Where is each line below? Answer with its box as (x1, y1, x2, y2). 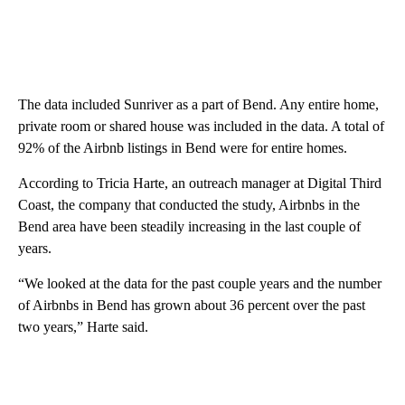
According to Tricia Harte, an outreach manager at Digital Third (18, 174, 381, 191)
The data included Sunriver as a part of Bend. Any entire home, (18, 96, 379, 112)
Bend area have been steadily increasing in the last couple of (18, 218, 361, 234)
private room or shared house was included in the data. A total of (18, 118, 384, 134)
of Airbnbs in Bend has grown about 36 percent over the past (18, 297, 365, 313)
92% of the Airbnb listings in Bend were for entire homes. (18, 139, 347, 155)
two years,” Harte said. (18, 318, 148, 334)
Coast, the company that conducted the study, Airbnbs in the (18, 196, 360, 212)
